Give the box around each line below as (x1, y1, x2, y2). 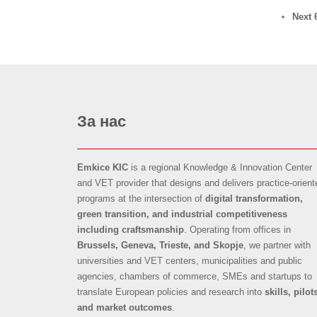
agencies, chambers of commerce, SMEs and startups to (77, 271, 313, 282)
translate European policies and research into (77, 287, 265, 298)
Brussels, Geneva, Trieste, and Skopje (77, 240, 244, 251)
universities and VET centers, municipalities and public (77, 255, 303, 267)
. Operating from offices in (184, 224, 292, 236)
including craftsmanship (77, 224, 185, 236)
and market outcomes (77, 302, 173, 313)
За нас (77, 113, 127, 131)
